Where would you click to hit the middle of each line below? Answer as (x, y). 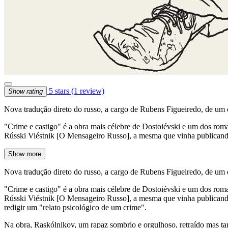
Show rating (25, 91)
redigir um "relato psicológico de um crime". (75, 207)
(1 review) (88, 91)
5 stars (59, 91)
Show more (25, 154)
